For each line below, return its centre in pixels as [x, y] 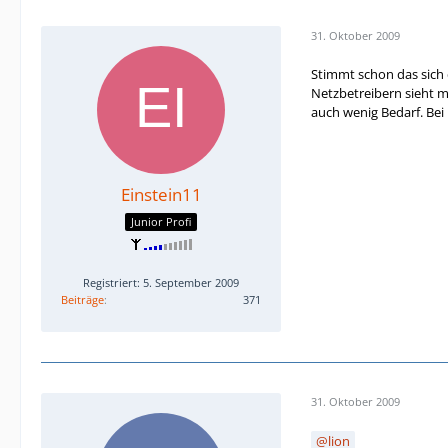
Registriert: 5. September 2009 [161, 282]
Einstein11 [161, 195]
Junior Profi [161, 221]
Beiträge [82, 299]
